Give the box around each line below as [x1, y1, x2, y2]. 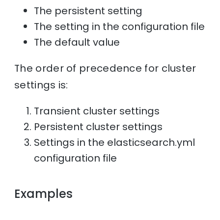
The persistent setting [34, 3, 143, 18]
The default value [34, 35, 120, 49]
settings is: [14, 78, 68, 92]
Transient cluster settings [34, 104, 160, 118]
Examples [14, 185, 73, 202]
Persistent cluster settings [34, 119, 163, 134]
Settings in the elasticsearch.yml [34, 135, 195, 149]
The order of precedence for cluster [14, 61, 196, 75]
